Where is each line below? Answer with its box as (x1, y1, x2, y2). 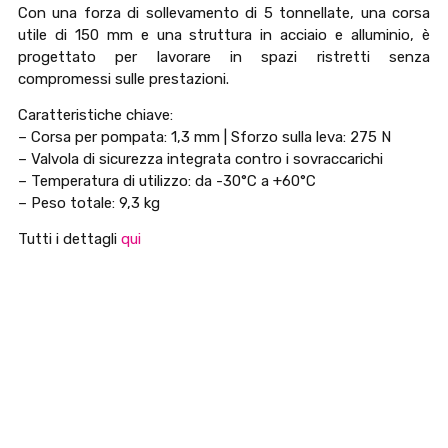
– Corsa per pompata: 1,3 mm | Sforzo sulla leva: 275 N (18, 127, 391, 146)
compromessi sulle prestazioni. (18, 69, 229, 88)
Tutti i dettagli (18, 230, 121, 249)
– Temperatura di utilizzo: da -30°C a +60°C (18, 171, 316, 190)
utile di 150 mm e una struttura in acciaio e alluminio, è (18, 25, 430, 44)
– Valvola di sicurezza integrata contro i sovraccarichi (18, 149, 383, 168)
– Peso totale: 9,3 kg (18, 193, 160, 212)
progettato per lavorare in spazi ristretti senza (18, 47, 430, 66)
